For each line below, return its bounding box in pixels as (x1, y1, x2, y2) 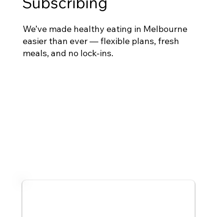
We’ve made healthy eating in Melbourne (22, 23, 187, 34)
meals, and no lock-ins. (22, 47, 113, 59)
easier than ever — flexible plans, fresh (22, 35, 179, 46)
